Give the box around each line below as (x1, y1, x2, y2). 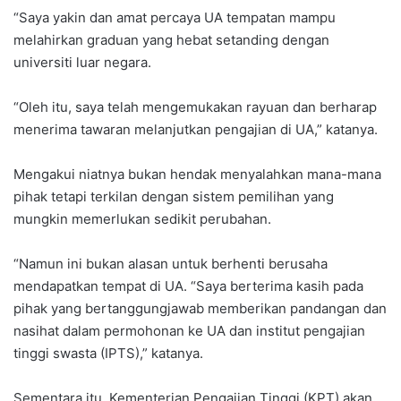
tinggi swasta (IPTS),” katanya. (13, 345, 203, 363)
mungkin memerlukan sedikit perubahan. (13, 210, 271, 228)
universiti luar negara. (13, 54, 151, 72)
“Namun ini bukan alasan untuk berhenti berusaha (13, 255, 328, 273)
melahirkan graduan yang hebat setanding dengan (13, 31, 329, 49)
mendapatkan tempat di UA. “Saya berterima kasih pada (13, 277, 363, 295)
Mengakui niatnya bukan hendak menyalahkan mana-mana (13, 166, 381, 183)
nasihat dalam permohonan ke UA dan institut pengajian (13, 322, 365, 340)
